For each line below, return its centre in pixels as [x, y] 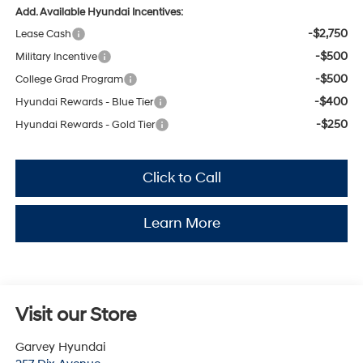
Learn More [181, 223]
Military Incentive [56, 56]
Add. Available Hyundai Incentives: [99, 12]
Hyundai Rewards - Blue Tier [84, 102]
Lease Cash [43, 34]
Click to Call [181, 177]
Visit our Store [75, 315]
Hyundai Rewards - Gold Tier [85, 124]
